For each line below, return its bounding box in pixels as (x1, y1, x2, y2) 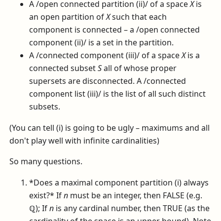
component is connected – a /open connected (29, 24, 200, 35)
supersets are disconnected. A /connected (29, 75, 186, 86)
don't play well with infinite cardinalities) (9, 135, 160, 146)
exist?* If (29, 190, 64, 201)
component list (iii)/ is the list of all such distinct (29, 88, 206, 99)
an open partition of (29, 11, 107, 22)
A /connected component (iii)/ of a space (29, 49, 182, 61)
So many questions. (9, 156, 83, 167)
